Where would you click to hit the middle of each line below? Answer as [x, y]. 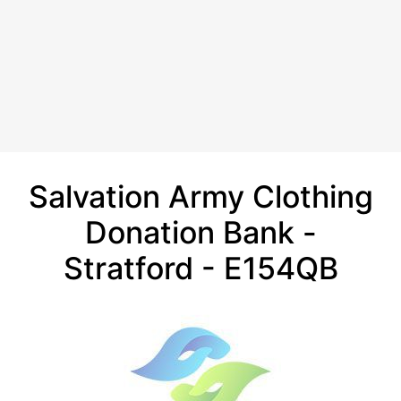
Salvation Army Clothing [200, 196]
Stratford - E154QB [200, 268]
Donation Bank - [200, 232]
